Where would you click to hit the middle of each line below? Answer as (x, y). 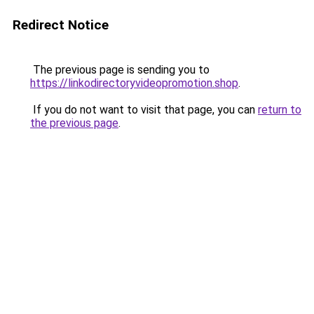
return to (280, 110)
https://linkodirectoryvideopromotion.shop (134, 83)
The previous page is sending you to (120, 70)
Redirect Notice (61, 25)
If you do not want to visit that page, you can (144, 110)
